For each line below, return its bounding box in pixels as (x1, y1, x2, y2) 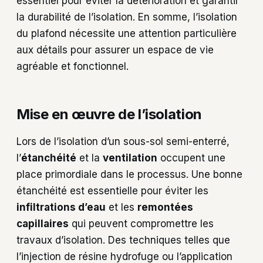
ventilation (103, 151, 157, 164)
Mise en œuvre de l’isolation (16, 105, 202, 123)
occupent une (157, 151, 225, 164)
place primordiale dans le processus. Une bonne (16, 168, 242, 180)
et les (106, 201, 137, 213)
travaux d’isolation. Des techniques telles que (16, 234, 230, 246)
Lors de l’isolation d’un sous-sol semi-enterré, (16, 135, 230, 147)
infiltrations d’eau (16, 201, 106, 213)
